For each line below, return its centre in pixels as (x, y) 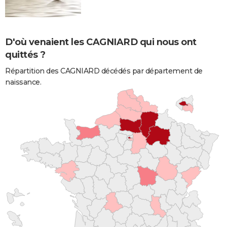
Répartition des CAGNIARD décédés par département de (104, 71)
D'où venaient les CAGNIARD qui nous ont (101, 42)
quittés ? (25, 54)
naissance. (23, 82)
